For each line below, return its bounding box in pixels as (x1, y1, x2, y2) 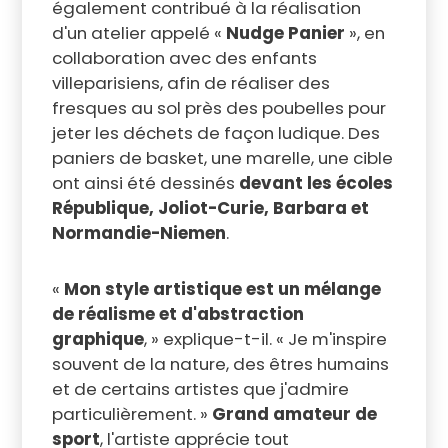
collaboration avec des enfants (51, 46, 317, 71)
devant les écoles (238, 171, 393, 196)
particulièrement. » (51, 402, 212, 427)
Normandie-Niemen (51, 221, 226, 246)
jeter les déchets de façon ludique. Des (51, 121, 380, 146)
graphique (51, 327, 144, 352)
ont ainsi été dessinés (51, 171, 239, 196)
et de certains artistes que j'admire (51, 377, 349, 402)
